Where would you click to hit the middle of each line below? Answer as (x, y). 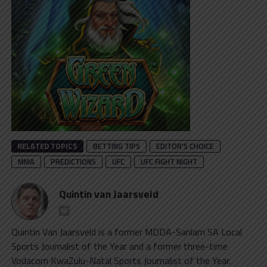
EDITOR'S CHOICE (185, 146)
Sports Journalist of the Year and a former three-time (119, 246)
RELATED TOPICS (47, 146)
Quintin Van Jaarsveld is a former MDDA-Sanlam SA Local (126, 232)
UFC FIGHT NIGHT (169, 161)
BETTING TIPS (116, 146)
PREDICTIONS (73, 161)
